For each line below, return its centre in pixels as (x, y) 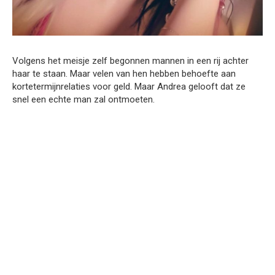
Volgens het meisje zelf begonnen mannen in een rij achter (130, 61)
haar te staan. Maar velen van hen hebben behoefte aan (124, 74)
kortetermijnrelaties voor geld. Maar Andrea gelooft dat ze (129, 87)
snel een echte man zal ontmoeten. (83, 100)
